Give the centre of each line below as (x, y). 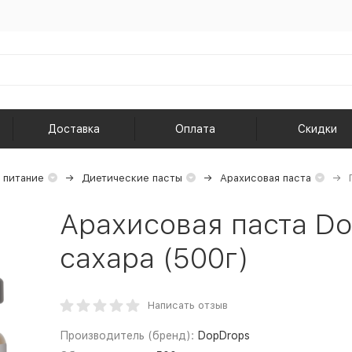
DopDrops (224, 335)
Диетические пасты (132, 178)
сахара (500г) (154, 258)
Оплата (196, 129)
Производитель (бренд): (126, 335)
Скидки (318, 129)
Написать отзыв (187, 305)
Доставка (73, 129)
